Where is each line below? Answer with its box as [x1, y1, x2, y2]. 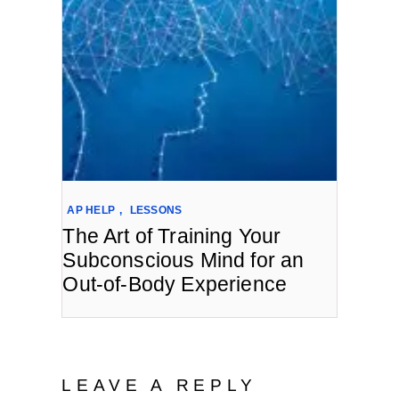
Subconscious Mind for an [62, 248, 305, 272]
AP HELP [67, 203, 116, 216]
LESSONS [129, 203, 183, 216]
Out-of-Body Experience [62, 272, 288, 296]
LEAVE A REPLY [61, 376, 258, 395]
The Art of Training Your [62, 224, 281, 248]
